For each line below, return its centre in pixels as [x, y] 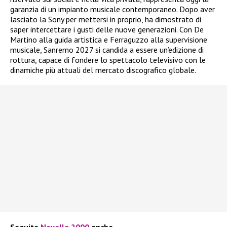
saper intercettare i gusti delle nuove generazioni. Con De [107, 29]
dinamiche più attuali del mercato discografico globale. [103, 70]
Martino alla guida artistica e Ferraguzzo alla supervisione [109, 39]
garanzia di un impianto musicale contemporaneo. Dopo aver [112, 9]
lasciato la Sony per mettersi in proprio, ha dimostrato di [106, 19]
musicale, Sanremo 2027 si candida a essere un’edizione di [107, 49]
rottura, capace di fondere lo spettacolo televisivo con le [108, 60]
